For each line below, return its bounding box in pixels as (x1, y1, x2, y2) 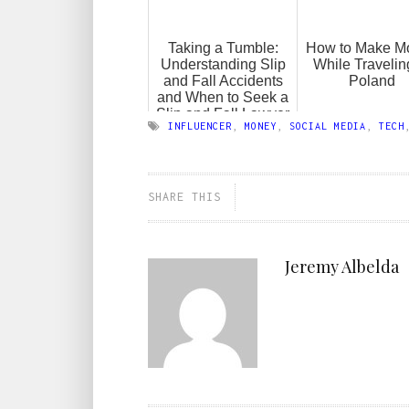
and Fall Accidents (163, 72, 283, 89)
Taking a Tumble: (167, 39, 278, 56)
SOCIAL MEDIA (289, 120, 366, 131)
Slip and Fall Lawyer (156, 105, 289, 121)
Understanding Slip (160, 56, 286, 72)
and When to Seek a (157, 89, 288, 105)
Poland (348, 72, 395, 89)
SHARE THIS (148, 189, 221, 204)
